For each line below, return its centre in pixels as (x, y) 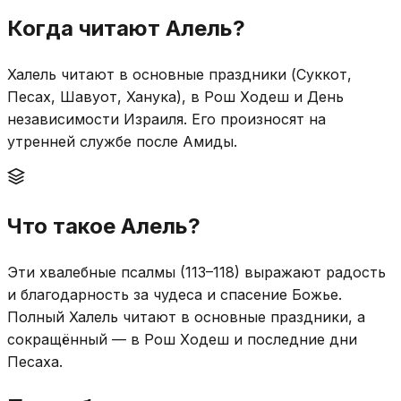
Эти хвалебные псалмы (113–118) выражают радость (196, 272)
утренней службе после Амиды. (122, 141)
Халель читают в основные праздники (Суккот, (179, 74)
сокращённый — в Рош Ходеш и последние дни (182, 339)
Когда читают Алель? (126, 28)
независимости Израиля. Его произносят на (166, 119)
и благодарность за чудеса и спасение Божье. (175, 294)
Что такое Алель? (104, 226)
